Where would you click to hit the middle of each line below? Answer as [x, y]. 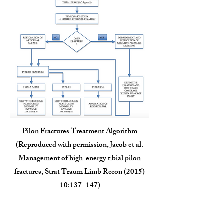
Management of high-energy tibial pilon [80, 159]
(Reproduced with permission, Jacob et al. [80, 146]
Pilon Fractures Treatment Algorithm [80, 132]
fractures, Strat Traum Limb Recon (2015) [80, 172]
